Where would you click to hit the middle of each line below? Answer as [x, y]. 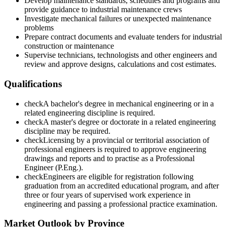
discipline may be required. [67, 131]
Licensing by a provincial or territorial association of [126, 140]
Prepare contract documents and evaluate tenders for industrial [123, 37]
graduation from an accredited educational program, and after [122, 185]
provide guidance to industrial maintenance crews [103, 10]
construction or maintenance [69, 46]
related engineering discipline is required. [90, 112]
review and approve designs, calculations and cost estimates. [120, 64]
